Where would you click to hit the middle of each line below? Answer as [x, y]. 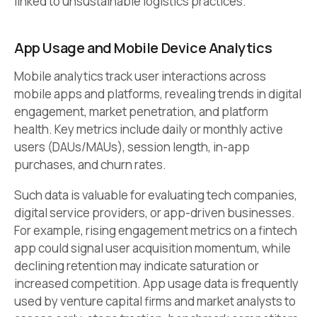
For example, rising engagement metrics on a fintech [156, 231]
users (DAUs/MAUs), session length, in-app [132, 146]
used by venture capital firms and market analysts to [155, 301]
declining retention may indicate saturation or [137, 266]
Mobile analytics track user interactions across [140, 76]
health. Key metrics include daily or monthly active [149, 129]
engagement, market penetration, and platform [141, 111]
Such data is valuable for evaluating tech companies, [156, 195]
